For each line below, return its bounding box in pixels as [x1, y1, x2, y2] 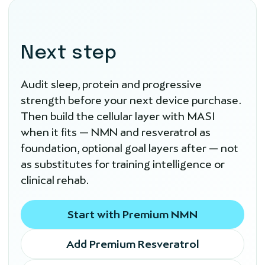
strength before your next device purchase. [21, 94, 241, 107]
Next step [21, 44, 117, 64]
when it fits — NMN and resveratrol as [21, 126, 211, 139]
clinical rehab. [21, 174, 89, 187]
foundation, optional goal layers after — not [21, 142, 238, 155]
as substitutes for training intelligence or [21, 158, 225, 171]
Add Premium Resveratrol [66, 237, 199, 250]
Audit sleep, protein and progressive [21, 78, 202, 91]
